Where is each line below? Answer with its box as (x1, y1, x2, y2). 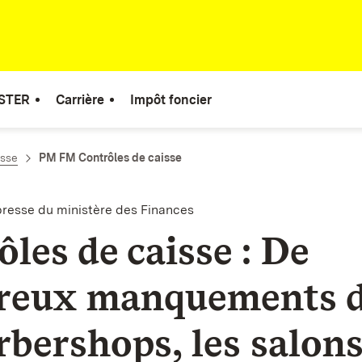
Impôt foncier (130, 91, 212, 107)
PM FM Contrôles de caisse (39, 151, 182, 164)
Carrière (56, 91, 104, 107)
